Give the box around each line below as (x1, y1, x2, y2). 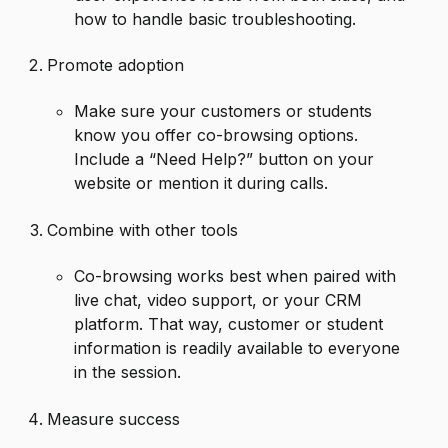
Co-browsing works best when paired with (74, 266, 397, 287)
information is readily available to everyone (74, 338, 401, 359)
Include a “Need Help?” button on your (74, 149, 375, 170)
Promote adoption (47, 55, 185, 76)
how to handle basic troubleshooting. (74, 8, 357, 29)
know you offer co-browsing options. (74, 125, 359, 146)
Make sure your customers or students (74, 101, 373, 122)
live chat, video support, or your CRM (74, 290, 363, 311)
